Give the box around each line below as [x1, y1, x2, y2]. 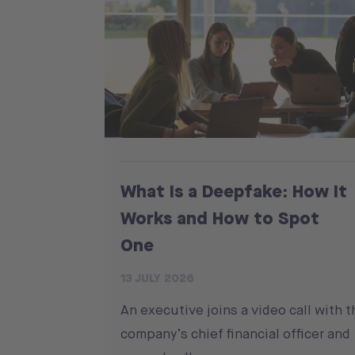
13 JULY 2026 [120, 269, 194, 286]
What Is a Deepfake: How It [120, 177, 347, 203]
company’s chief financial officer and [120, 324, 350, 342]
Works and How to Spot [120, 204, 319, 230]
